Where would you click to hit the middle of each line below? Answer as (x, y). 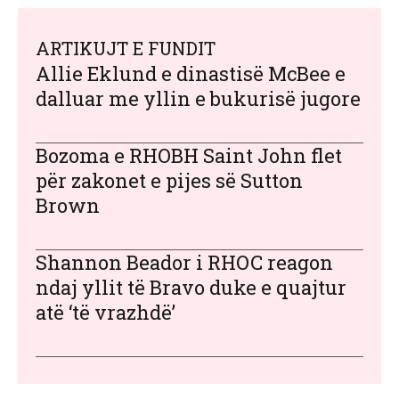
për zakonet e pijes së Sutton (169, 181)
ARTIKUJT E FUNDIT (126, 49)
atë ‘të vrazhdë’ (106, 313)
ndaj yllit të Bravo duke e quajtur (191, 288)
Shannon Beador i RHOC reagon (184, 263)
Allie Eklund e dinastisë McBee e (191, 74)
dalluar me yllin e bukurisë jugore (198, 99)
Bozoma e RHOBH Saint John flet (189, 156)
